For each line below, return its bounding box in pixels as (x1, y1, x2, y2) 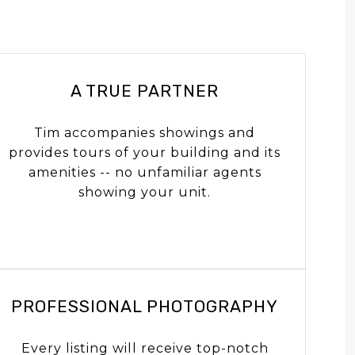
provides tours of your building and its (9, 144, 281, 160)
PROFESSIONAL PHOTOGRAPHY (11, 296, 279, 316)
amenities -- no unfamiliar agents (28, 164, 261, 180)
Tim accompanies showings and (34, 124, 256, 140)
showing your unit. (78, 184, 212, 200)
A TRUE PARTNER (71, 80, 219, 101)
